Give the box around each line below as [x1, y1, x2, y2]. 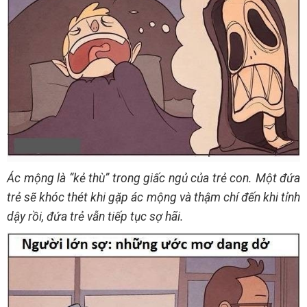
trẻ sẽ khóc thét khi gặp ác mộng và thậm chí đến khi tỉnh [7, 190, 300, 204]
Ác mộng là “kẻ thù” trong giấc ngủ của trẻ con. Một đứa [7, 171, 300, 185]
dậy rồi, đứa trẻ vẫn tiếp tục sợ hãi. [7, 209, 184, 223]
